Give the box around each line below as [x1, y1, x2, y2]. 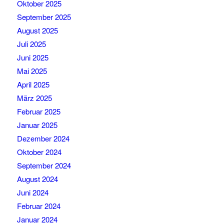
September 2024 [16, 160, 71, 171]
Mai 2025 [16, 65, 47, 76]
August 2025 [16, 25, 58, 36]
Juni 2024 [16, 187, 48, 198]
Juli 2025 [16, 38, 46, 49]
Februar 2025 [16, 106, 60, 117]
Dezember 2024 [16, 133, 69, 144]
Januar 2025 [16, 119, 57, 130]
